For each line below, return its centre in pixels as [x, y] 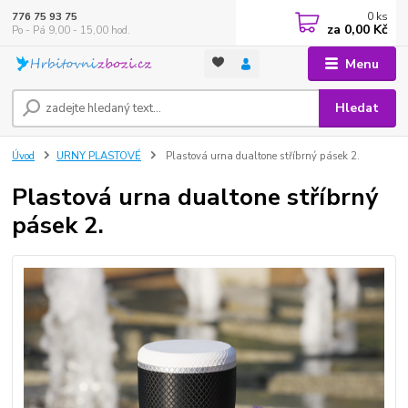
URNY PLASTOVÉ [99, 156]
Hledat [357, 108]
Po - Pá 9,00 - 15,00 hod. [71, 30]
